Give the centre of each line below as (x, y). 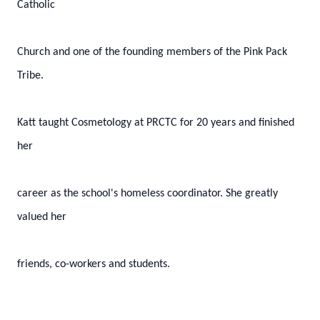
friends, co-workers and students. (94, 264)
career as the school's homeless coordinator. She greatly (147, 194)
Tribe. (30, 76)
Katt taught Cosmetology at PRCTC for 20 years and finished (156, 123)
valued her (42, 217)
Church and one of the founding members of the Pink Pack (152, 52)
